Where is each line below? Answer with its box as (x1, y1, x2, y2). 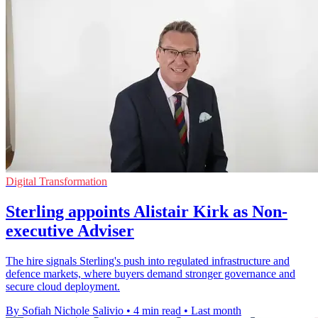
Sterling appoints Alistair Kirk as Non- (6, 202, 287, 221)
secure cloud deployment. (6, 280, 120, 292)
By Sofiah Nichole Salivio (6, 304, 124, 317)
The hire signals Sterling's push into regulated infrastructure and (6, 254, 290, 267)
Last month (191, 304, 241, 317)
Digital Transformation (6, 175, 107, 187)
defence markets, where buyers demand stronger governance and (6, 267, 295, 280)
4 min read (133, 304, 181, 317)
